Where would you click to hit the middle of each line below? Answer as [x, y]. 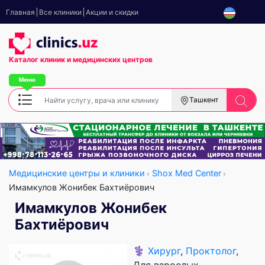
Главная [20, 12]
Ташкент [204, 100]
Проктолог [211, 251]
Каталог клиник [38, 60]
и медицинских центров [110, 60]
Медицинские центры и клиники [77, 173]
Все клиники [60, 12]
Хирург [164, 251]
